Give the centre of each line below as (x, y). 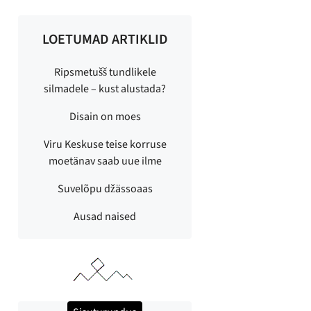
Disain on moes (105, 117)
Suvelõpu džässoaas (105, 189)
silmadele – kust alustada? (105, 89)
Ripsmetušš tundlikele (105, 72)
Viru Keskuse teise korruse (105, 144)
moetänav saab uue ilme (105, 161)
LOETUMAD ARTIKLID (105, 40)
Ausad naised (105, 217)
